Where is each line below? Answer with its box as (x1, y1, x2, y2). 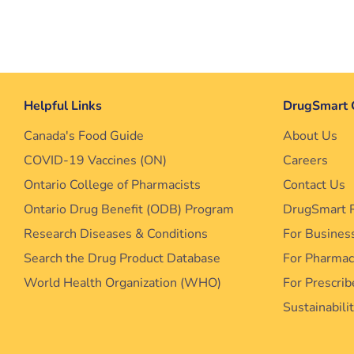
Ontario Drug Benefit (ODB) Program (24, 201, 234, 218)
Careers (283, 152, 329, 169)
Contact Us (283, 176, 346, 194)
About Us (283, 127, 338, 145)
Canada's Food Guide (24, 127, 144, 145)
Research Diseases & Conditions (24, 225, 208, 243)
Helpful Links (24, 96, 102, 115)
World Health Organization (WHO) (24, 274, 221, 292)
